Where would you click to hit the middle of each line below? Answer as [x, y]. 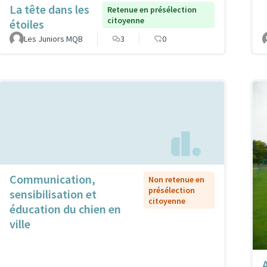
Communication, [52, 179]
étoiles [27, 24]
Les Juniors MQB [53, 39]
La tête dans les [49, 10]
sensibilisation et [53, 194]
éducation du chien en [65, 209]
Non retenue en [176, 179]
